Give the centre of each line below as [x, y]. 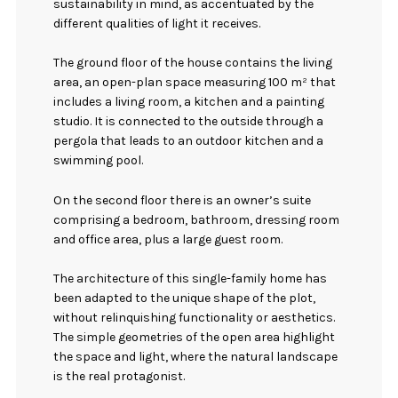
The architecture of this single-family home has [191, 279]
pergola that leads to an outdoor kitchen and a [189, 141]
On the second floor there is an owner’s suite [183, 200]
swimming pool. [99, 161]
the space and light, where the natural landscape [196, 357]
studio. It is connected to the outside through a [189, 122]
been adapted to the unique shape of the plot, [185, 298]
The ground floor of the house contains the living [193, 63]
